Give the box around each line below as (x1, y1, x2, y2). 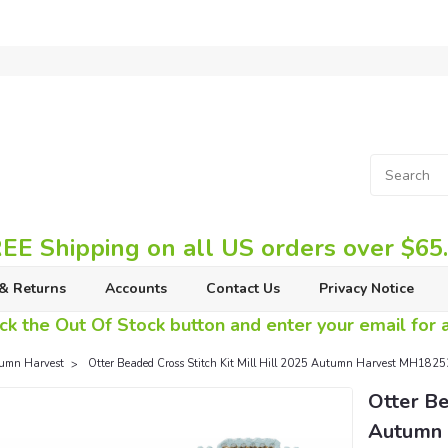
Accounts (104, 279, 167, 298)
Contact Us (205, 279, 280, 298)
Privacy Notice (318, 279, 414, 298)
